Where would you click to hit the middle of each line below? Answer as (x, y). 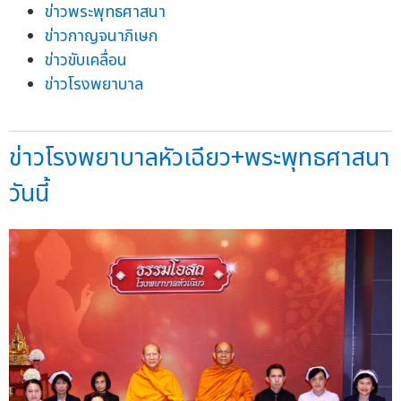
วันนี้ (29, 194)
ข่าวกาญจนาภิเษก (101, 37)
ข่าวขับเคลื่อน (86, 61)
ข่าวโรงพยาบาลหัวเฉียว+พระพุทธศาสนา (200, 158)
